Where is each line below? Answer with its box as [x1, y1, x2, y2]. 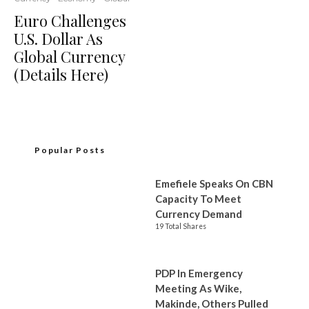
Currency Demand [155, 208, 244, 220]
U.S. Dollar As [14, 28, 103, 49]
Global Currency [14, 46, 125, 67]
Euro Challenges [14, 10, 126, 31]
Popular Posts [34, 145, 106, 155]
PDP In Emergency [155, 267, 243, 279]
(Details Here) [14, 64, 108, 85]
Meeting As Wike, [155, 282, 241, 295]
